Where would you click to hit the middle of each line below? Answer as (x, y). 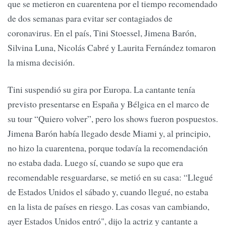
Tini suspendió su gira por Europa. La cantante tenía (101, 89)
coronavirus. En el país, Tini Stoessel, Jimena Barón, (102, 33)
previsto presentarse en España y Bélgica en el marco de (108, 104)
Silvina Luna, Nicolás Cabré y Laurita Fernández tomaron (112, 48)
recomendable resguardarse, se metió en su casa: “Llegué (110, 177)
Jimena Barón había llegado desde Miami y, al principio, (109, 133)
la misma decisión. (41, 62)
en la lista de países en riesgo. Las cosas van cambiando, (108, 206)
